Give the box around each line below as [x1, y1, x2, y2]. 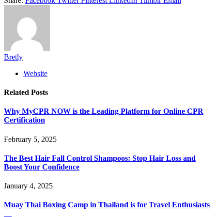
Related [4, 88, 31, 97]
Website [23, 69, 47, 77]
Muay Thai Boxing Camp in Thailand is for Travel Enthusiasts [4, 201, 210, 209]
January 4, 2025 [4, 182, 53, 190]
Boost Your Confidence [4, 162, 79, 171]
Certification [4, 116, 45, 124]
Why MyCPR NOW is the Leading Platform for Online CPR [4, 107, 203, 116]
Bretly [4, 52, 23, 61]
